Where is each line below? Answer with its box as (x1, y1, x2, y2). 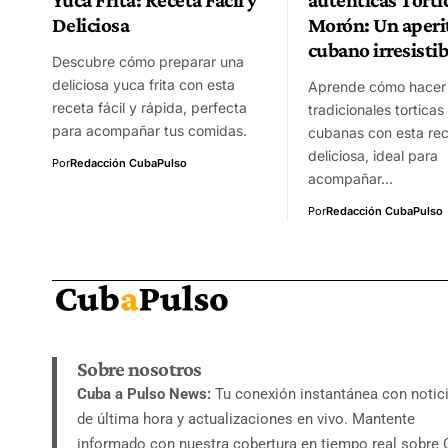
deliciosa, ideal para (308, 146, 438, 164)
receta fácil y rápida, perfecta (52, 98, 247, 116)
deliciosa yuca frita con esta (52, 75, 235, 93)
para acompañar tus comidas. (52, 121, 247, 139)
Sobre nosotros (77, 356, 202, 381)
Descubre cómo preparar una (52, 52, 244, 70)
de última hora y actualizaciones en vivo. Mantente (77, 409, 415, 428)
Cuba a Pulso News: (77, 384, 211, 403)
